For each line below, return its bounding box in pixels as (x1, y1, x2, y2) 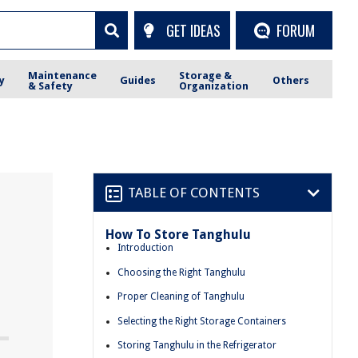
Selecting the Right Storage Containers (117, 315, 286, 327)
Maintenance (28, 69, 97, 82)
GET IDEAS (165, 19, 221, 41)
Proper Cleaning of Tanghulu (117, 291, 245, 303)
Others (272, 74, 309, 86)
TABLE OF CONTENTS (128, 184, 260, 201)
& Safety (28, 79, 74, 92)
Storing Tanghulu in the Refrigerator (117, 340, 276, 352)
